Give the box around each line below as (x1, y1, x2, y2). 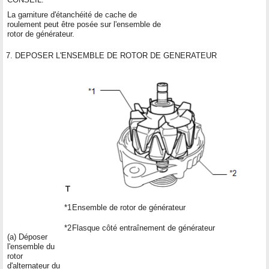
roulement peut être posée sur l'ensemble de (7, 19, 161, 29)
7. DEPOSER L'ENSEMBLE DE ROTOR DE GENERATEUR (6, 50, 217, 60)
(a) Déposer (7, 232, 47, 241)
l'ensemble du (7, 241, 55, 251)
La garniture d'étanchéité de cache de (7, 10, 137, 19)
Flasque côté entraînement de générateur (72, 223, 215, 232)
